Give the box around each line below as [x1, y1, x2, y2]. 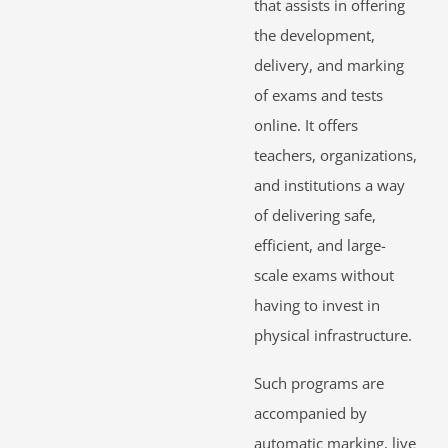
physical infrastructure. [254, 325, 412, 346]
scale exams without [254, 265, 394, 286]
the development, [254, 25, 375, 46]
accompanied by [254, 403, 367, 424]
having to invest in [254, 295, 380, 316]
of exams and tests [254, 85, 383, 106]
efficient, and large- [254, 235, 386, 256]
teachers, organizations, [254, 145, 417, 166]
